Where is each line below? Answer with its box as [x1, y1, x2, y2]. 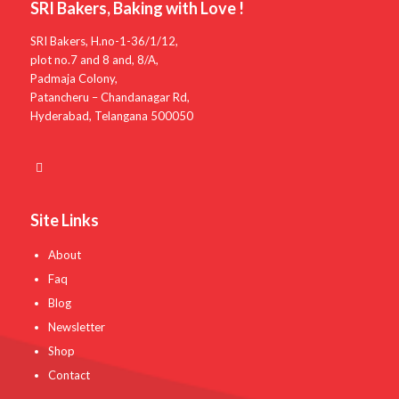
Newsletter [47, 320, 105, 335]
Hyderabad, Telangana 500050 [29, 108, 193, 123]
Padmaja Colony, [29, 70, 118, 85]
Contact [47, 368, 90, 383]
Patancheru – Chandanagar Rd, [29, 89, 190, 104]
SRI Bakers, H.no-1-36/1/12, [29, 33, 178, 48]
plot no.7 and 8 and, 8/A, [29, 52, 159, 67]
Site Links [29, 210, 99, 231]
